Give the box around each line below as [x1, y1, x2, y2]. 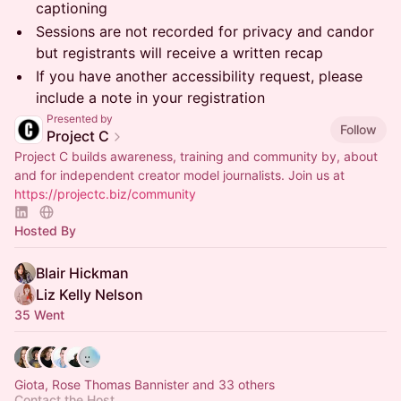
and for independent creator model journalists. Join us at [14, 167, 345, 183]
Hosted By [14, 223, 76, 238]
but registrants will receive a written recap [36, 44, 323, 62]
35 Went [14, 307, 64, 322]
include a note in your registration [36, 89, 265, 107]
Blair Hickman [36, 264, 129, 282]
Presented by [47, 112, 113, 125]
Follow [340, 121, 377, 137]
